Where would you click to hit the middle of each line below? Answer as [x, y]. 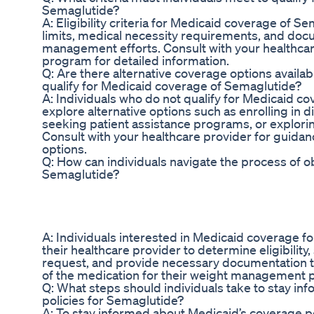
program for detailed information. [136, 61]
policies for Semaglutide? [113, 300]
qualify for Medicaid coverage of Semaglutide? [172, 86]
